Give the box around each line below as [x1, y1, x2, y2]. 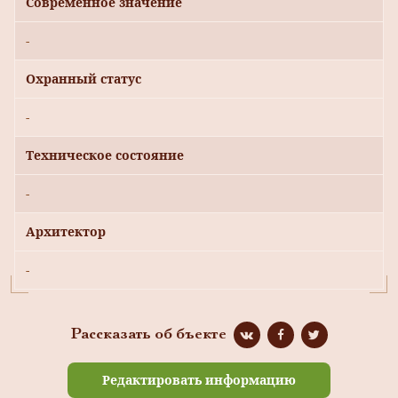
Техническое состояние [26, 147, 184, 164]
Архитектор [26, 223, 106, 241]
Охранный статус [26, 70, 141, 88]
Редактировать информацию [102, 371, 296, 389]
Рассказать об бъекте [70, 328, 227, 343]
